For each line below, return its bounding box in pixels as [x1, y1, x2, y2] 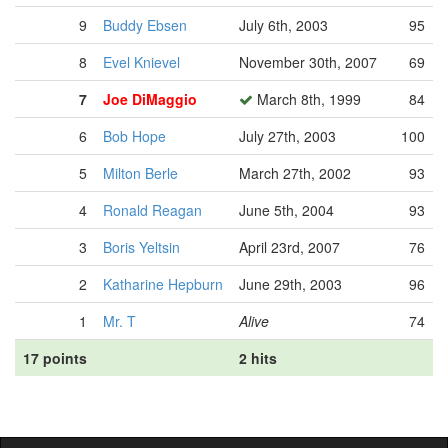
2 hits [239, 348, 277, 368]
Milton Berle [103, 163, 178, 183]
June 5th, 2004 [239, 200, 334, 220]
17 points [23, 348, 87, 368]
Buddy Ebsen [103, 15, 187, 35]
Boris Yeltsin [103, 237, 180, 257]
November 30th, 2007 [239, 52, 377, 72]
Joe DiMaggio [103, 89, 197, 109]
